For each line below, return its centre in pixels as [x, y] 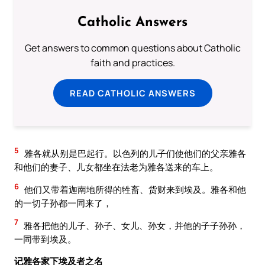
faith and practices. [132, 63]
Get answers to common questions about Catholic [132, 48]
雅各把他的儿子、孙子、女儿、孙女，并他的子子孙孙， [134, 225]
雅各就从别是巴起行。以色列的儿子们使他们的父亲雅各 [134, 153]
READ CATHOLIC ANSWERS [132, 93]
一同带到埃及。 [45, 239]
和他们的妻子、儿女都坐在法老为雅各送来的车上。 [116, 167]
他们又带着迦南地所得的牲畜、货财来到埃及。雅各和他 [134, 190]
